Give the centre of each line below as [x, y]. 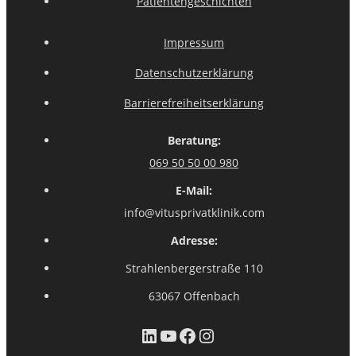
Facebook [220, 335]
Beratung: [194, 140]
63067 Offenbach [194, 296]
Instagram [241, 335]
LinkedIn [177, 335]
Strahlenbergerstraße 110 [194, 268]
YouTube [197, 335]
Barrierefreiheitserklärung [194, 103]
